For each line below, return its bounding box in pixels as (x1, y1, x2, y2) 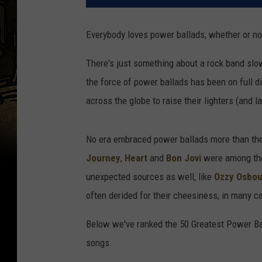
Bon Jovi (166, 152, 201, 164)
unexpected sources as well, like (86, 171, 214, 183)
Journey (86, 152, 120, 164)
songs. (86, 237, 112, 249)
